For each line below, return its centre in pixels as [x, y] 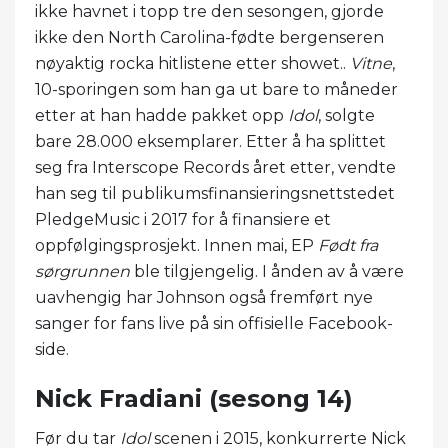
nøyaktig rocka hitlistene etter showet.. [192, 63]
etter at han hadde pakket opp [161, 115]
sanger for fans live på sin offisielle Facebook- [214, 323]
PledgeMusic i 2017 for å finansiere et [183, 219]
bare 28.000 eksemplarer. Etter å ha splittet [210, 141]
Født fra [348, 245]
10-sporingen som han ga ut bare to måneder [216, 89]
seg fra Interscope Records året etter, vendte [215, 167]
